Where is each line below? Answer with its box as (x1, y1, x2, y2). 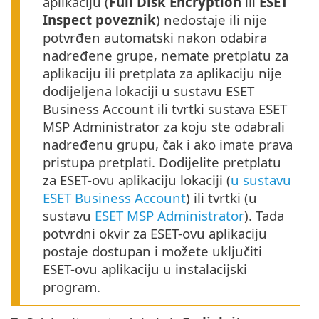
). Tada (244, 206, 284, 225)
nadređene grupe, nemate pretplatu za (43, 46, 288, 65)
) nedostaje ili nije (156, 11, 267, 29)
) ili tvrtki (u (186, 189, 257, 207)
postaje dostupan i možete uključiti (43, 242, 262, 261)
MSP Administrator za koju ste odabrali (43, 117, 285, 136)
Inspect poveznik (43, 11, 156, 29)
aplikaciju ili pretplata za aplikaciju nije (43, 64, 282, 83)
